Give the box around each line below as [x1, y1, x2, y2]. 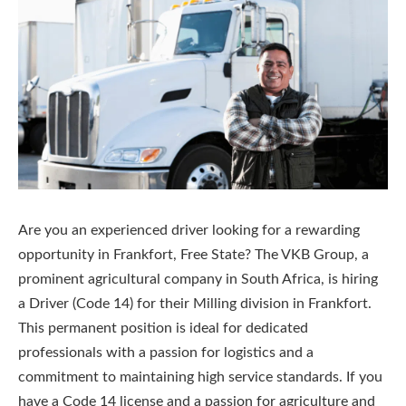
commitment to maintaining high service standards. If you [18, 369, 382, 384]
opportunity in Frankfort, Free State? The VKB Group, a [18, 246, 369, 262]
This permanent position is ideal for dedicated [18, 320, 308, 335]
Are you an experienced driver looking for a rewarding [18, 222, 360, 237]
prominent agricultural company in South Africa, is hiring [18, 271, 378, 286]
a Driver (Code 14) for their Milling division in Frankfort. [18, 295, 372, 311]
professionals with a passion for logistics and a [18, 344, 314, 360]
